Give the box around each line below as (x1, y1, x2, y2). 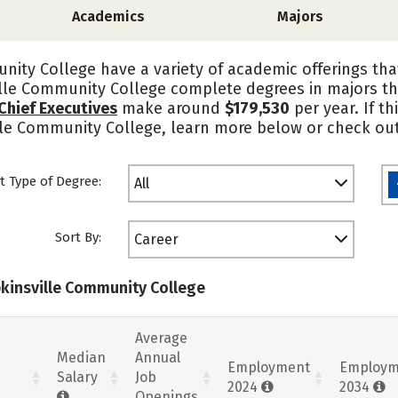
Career (134, 231, 179, 248)
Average (135, 329, 187, 346)
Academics (72, 8, 146, 25)
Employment (227, 358, 310, 376)
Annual (135, 348, 180, 366)
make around (117, 99, 225, 118)
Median (57, 348, 106, 366)
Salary (57, 368, 98, 386)
